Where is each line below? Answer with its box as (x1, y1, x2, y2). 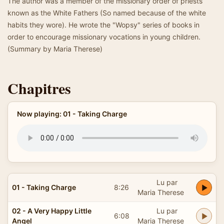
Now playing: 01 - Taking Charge (16, 109, 127, 118)
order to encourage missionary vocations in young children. (7, 32, 200, 41)
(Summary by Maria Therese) (7, 44, 102, 53)
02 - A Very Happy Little (12, 206, 91, 215)
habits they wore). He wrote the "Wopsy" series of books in (7, 20, 199, 29)
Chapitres (7, 77, 71, 99)
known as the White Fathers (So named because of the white (7, 8, 206, 17)
